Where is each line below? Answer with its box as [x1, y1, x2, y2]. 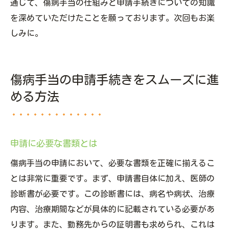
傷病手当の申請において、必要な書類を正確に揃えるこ [10, 159, 215, 168]
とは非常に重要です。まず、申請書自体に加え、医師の [10, 174, 215, 183]
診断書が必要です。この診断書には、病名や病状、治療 [10, 190, 215, 198]
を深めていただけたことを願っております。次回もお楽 [10, 14, 215, 22]
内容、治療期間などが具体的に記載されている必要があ [10, 205, 215, 214]
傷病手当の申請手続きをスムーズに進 [10, 74, 219, 86]
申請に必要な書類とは [10, 139, 97, 148]
